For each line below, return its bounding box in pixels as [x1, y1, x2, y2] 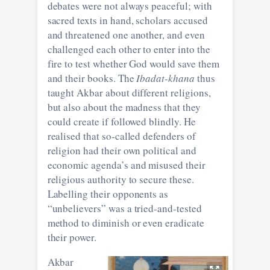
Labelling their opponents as [47, 186, 169, 201]
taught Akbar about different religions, [47, 85, 211, 99]
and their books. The [47, 71, 137, 85]
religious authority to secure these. [47, 172, 194, 186]
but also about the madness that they [47, 99, 201, 114]
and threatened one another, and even [47, 27, 205, 42]
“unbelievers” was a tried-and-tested [47, 201, 202, 215]
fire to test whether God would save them [47, 56, 219, 71]
